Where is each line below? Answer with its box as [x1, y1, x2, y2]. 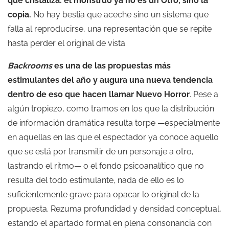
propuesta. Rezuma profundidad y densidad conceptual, [8, 203, 221, 214]
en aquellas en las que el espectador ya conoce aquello [8, 132, 219, 142]
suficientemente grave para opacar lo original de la [8, 189, 199, 199]
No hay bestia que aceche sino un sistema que [31, 9, 209, 19]
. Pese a [190, 89, 218, 99]
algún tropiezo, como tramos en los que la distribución [8, 103, 214, 113]
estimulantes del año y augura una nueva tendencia [8, 75, 213, 85]
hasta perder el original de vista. [8, 38, 127, 48]
